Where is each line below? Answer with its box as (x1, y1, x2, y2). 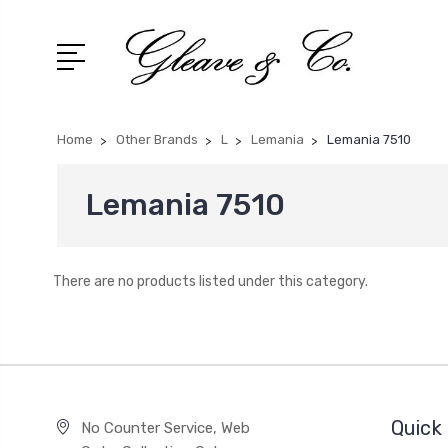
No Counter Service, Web (80, 419, 250, 437)
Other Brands (116, 132, 198, 147)
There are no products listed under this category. (52, 273, 368, 290)
